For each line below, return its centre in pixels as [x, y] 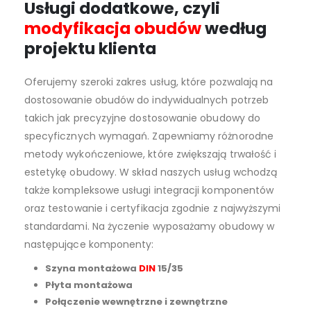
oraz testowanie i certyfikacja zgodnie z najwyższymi [152, 208]
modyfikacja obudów [112, 28]
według [234, 28]
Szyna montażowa [92, 268]
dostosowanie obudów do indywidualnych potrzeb [146, 100]
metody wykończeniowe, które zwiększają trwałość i [150, 154]
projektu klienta [90, 49]
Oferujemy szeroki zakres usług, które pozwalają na [149, 82]
